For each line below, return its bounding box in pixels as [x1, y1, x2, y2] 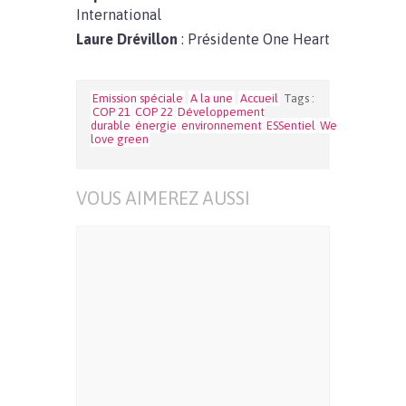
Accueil [240, 92, 278, 105]
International [76, 6, 161, 23]
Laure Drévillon [76, 31, 178, 47]
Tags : [284, 92, 314, 105]
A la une [190, 92, 233, 105]
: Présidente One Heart [178, 31, 330, 47]
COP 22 [135, 105, 173, 119]
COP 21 [92, 105, 130, 119]
